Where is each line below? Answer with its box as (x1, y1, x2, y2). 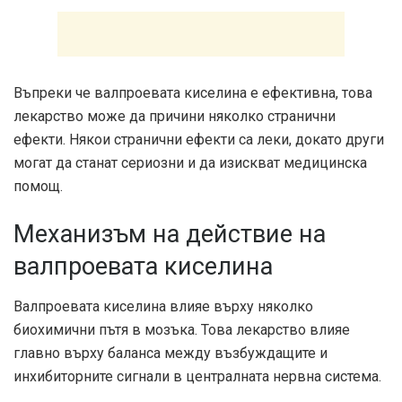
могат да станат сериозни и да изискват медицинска (13, 153, 367, 171)
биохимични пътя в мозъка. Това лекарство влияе (13, 321, 350, 339)
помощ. (13, 177, 63, 195)
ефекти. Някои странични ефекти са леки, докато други (13, 130, 384, 148)
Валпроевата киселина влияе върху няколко (13, 298, 313, 316)
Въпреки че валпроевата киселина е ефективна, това (13, 83, 372, 101)
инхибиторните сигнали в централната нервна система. (13, 368, 381, 386)
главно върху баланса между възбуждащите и (13, 345, 328, 363)
